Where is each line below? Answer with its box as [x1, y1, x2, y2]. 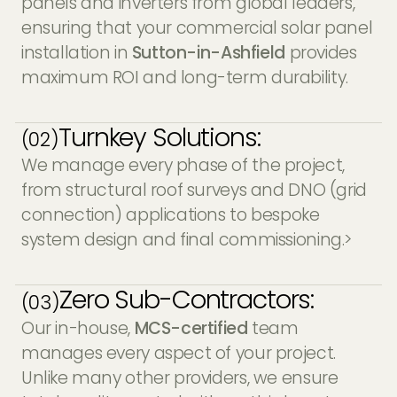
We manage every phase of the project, [20, 153, 345, 178]
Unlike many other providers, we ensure [20, 365, 339, 390]
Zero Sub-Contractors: [59, 282, 315, 318]
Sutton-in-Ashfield [131, 41, 285, 66]
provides [284, 41, 357, 66]
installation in [20, 41, 132, 66]
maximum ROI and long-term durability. [20, 66, 348, 90]
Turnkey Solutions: [58, 119, 261, 155]
